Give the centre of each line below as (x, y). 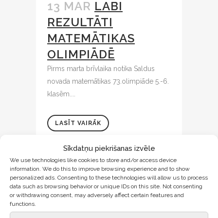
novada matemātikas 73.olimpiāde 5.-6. (108, 82)
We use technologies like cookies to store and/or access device (93, 160)
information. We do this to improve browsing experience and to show (100, 169)
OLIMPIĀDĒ (81, 54)
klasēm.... (61, 94)
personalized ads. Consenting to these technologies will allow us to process (109, 178)
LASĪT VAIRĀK (78, 123)
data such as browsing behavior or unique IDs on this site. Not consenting (106, 186)
